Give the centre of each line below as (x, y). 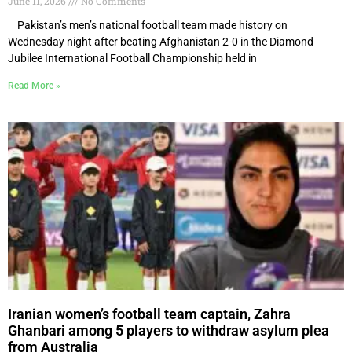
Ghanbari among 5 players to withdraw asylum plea (169, 330)
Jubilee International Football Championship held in (132, 58)
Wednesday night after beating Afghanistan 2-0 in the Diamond (161, 41)
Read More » (34, 85)
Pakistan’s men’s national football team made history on (148, 25)
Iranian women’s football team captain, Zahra (149, 313)
